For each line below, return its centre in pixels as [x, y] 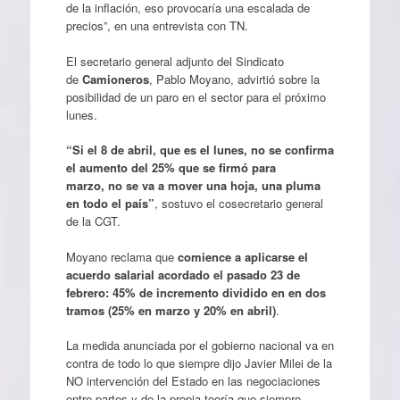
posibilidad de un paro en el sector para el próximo [196, 96]
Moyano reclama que [121, 256]
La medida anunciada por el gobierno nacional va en [200, 345]
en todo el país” [110, 203]
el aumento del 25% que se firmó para [171, 167]
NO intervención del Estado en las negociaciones [193, 381]
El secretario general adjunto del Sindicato [175, 61]
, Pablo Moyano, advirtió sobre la [234, 79]
